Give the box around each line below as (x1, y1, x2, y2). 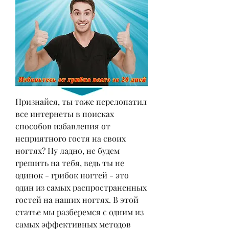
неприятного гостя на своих (15, 132, 126, 144)
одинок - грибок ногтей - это (15, 169, 129, 180)
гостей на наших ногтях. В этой (15, 194, 139, 205)
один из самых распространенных (15, 181, 147, 193)
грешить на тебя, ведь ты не (15, 157, 124, 168)
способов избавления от (15, 120, 110, 131)
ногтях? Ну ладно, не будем (15, 145, 120, 156)
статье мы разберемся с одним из (15, 206, 144, 217)
